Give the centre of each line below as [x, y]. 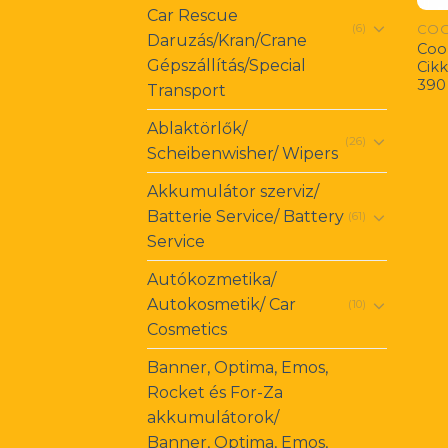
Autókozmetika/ [211, 280]
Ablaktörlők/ [197, 129]
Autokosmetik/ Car [221, 305]
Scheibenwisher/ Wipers [242, 154]
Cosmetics [187, 330]
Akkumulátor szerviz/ [233, 192]
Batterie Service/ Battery [245, 217]
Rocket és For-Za [215, 393]
